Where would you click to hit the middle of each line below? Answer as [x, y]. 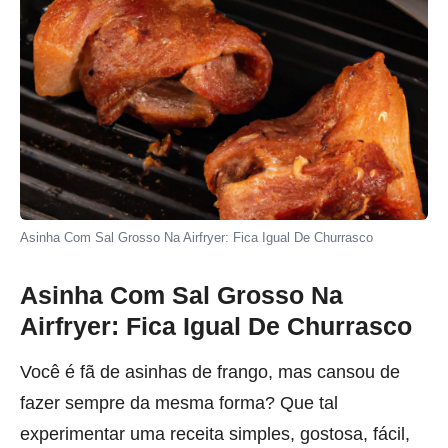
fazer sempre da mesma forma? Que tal [179, 403]
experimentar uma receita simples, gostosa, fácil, [215, 434]
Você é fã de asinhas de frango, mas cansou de [210, 372]
